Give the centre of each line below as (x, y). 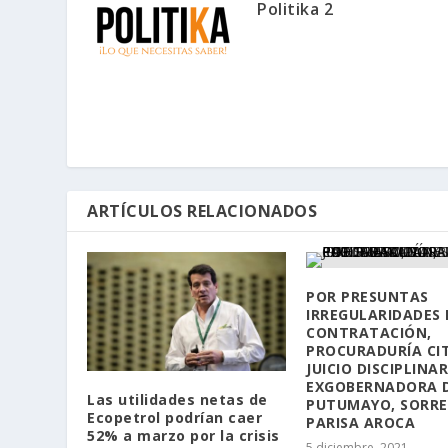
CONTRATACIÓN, (369, 332)
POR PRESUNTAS (367, 296)
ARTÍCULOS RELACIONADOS (202, 210)
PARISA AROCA (360, 422)
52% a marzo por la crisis (183, 436)
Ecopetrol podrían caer (175, 418)
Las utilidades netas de (177, 400)
